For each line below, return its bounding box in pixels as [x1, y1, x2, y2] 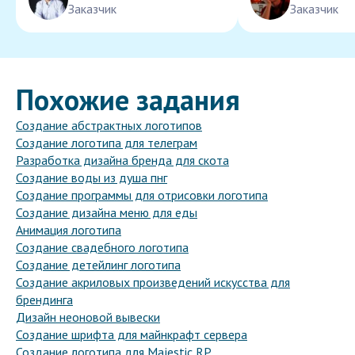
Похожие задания [16, 81, 240, 119]
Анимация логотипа [16, 222, 121, 239]
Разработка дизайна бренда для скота [16, 152, 229, 169]
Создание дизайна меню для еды [16, 204, 197, 221]
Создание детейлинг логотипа [16, 257, 181, 273]
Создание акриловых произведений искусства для [16, 274, 290, 291]
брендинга [16, 292, 73, 308]
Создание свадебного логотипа [16, 239, 189, 256]
